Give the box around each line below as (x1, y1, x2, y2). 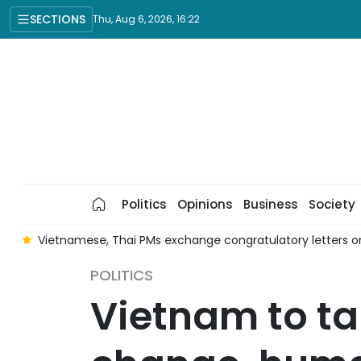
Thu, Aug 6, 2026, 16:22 (93, 12, 200, 26)
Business (243, 196, 297, 213)
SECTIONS (30, 10, 85, 27)
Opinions (176, 196, 232, 213)
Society (308, 196, 355, 213)
